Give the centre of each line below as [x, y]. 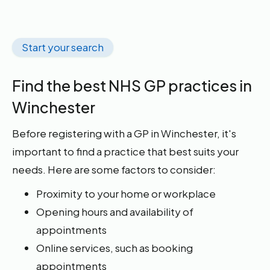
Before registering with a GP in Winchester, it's [124, 133]
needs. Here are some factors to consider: [114, 169]
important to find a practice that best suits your [126, 151]
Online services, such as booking [115, 248]
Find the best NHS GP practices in [132, 86]
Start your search [63, 47]
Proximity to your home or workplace [126, 193]
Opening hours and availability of [115, 212]
